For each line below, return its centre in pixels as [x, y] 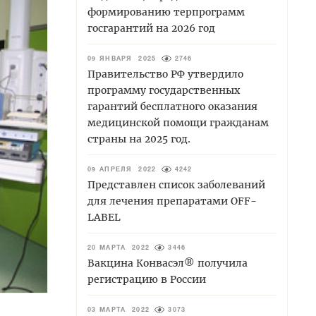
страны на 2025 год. [139, 139]
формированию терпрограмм [166, 12]
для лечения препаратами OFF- [172, 201]
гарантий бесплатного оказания [172, 106]
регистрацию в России [147, 279]
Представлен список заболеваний [176, 184]
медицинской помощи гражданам [178, 122]
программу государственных [164, 90]
